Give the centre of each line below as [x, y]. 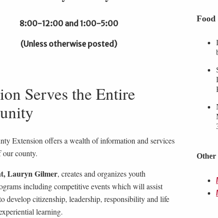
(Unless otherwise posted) [69, 44]
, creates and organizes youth [101, 173]
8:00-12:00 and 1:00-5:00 [69, 23]
